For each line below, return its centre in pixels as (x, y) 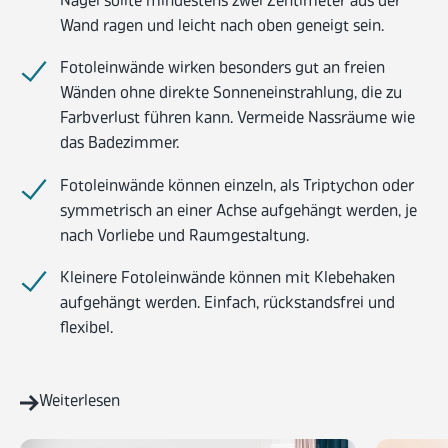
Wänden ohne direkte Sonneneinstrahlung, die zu (231, 94)
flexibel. (86, 329)
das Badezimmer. (119, 144)
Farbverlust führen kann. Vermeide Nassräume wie (237, 119)
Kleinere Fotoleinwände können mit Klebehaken (227, 279)
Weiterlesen (79, 402)
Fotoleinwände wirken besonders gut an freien (222, 69)
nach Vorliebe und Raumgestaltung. (184, 236)
